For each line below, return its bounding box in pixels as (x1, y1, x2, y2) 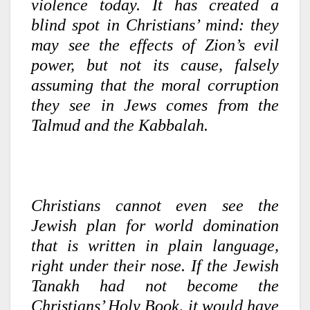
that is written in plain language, (31, 236, 279, 255)
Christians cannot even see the (31, 196, 279, 215)
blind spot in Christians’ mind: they (31, 15, 279, 34)
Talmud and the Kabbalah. (31, 116, 208, 134)
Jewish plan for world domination (31, 216, 279, 235)
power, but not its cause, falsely (31, 55, 279, 74)
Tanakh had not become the (31, 276, 279, 295)
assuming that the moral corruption (31, 75, 279, 94)
